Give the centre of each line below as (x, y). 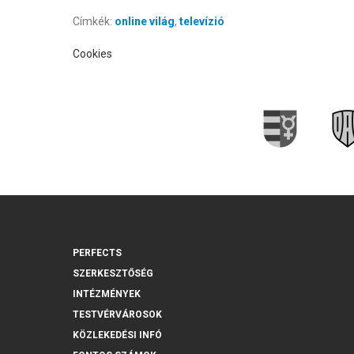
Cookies (92, 53)
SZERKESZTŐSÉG (113, 273)
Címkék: (93, 21)
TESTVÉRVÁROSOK (117, 314)
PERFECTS (97, 252)
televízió (201, 21)
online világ (144, 21)
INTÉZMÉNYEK (106, 294)
